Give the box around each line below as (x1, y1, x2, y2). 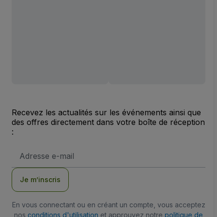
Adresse (19, 146, 44, 154)
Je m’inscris (20, 175, 61, 184)
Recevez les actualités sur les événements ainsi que (12, 108, 201, 118)
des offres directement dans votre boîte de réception (12, 117, 205, 127)
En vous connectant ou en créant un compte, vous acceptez (12, 201, 205, 209)
